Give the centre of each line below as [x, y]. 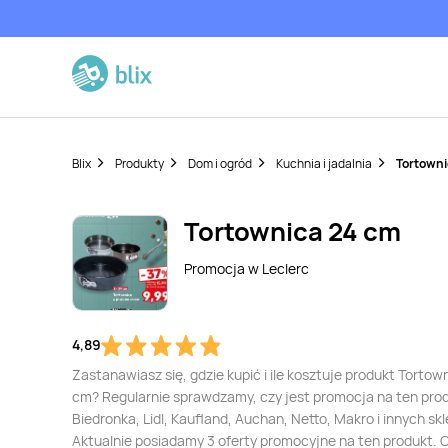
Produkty [139, 163]
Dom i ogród [220, 163]
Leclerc [285, 268]
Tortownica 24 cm [292, 231]
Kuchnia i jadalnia [324, 163]
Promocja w [223, 268]
